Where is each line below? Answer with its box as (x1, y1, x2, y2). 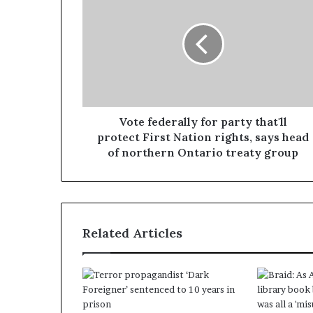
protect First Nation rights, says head (97, 129, 309, 144)
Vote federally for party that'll (119, 114, 287, 129)
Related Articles (82, 224, 182, 241)
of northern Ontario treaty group (108, 145, 298, 159)
